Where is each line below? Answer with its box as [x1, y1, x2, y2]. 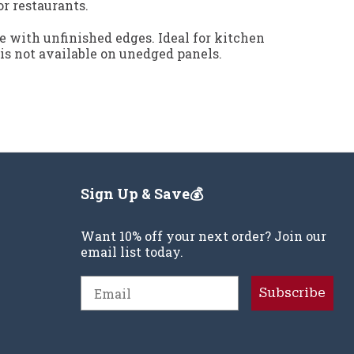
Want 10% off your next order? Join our [81, 228, 326, 245]
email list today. [81, 243, 183, 261]
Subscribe [259, 285, 326, 301]
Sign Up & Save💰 [81, 184, 203, 204]
